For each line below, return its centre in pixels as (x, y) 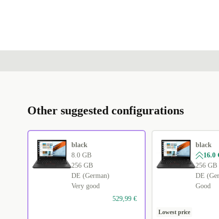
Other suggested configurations (106, 111)
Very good (86, 186)
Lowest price (174, 212)
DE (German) (90, 176)
